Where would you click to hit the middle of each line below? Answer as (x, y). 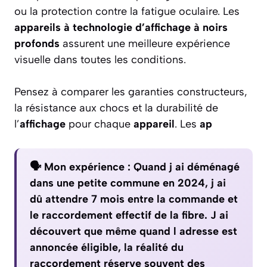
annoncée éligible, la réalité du (107, 248)
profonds (37, 44)
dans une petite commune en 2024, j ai (128, 183)
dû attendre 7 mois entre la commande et (134, 199)
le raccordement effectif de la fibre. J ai (129, 215)
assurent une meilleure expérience (145, 44)
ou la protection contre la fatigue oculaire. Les (127, 12)
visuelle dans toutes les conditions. (100, 60)
